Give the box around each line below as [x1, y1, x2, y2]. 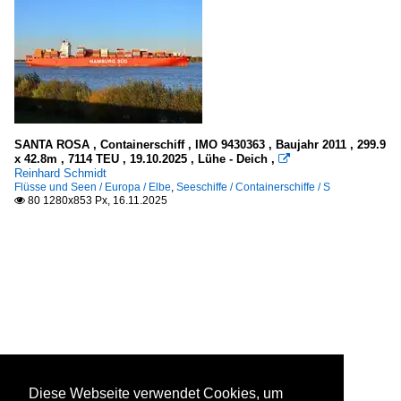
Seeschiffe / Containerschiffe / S [176, 180, 330, 193]
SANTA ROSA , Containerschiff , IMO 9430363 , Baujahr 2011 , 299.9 [14, 137, 386, 151]
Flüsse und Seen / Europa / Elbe [14, 180, 171, 193]
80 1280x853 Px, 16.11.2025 [25, 193, 167, 207]
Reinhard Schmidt [14, 166, 107, 180]
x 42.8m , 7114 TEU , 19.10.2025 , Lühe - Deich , [14, 151, 278, 166]
